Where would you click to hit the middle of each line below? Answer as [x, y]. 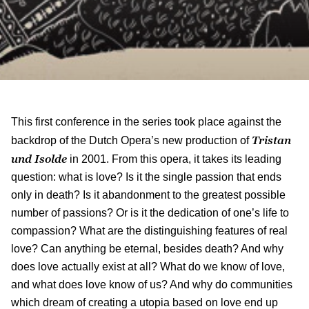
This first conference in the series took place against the [146, 121]
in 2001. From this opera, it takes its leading [174, 159]
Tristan [271, 140]
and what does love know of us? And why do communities [152, 284]
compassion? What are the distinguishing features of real [149, 230]
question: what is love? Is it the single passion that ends [146, 177]
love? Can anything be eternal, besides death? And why [147, 248]
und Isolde [39, 158]
